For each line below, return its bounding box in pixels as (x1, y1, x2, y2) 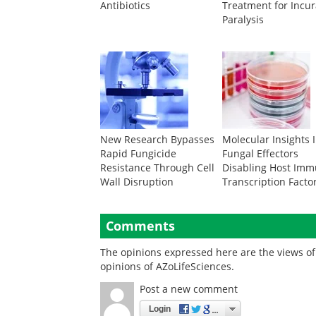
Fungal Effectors (222, 147, 299, 160)
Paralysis (222, 13, 265, 26)
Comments (106, 217, 175, 234)
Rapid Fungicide (100, 147, 176, 160)
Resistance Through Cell (100, 161, 214, 174)
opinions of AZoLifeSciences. (100, 260, 234, 273)
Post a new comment (140, 282, 238, 296)
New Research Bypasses (100, 133, 214, 146)
